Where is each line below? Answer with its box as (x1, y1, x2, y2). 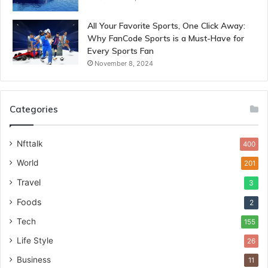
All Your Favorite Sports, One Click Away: (87, 20, 245, 32)
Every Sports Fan (87, 45, 154, 57)
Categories (10, 103, 58, 115)
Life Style (17, 236, 53, 246)
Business (17, 255, 51, 265)
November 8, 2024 (95, 59, 153, 68)
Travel (17, 177, 41, 188)
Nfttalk (17, 139, 42, 149)
